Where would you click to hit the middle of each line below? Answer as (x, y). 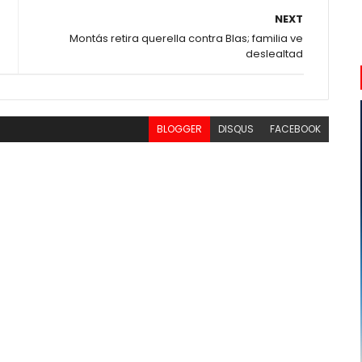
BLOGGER (180, 129)
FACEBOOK (296, 129)
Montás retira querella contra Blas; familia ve (187, 38)
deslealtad (275, 54)
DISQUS (236, 129)
